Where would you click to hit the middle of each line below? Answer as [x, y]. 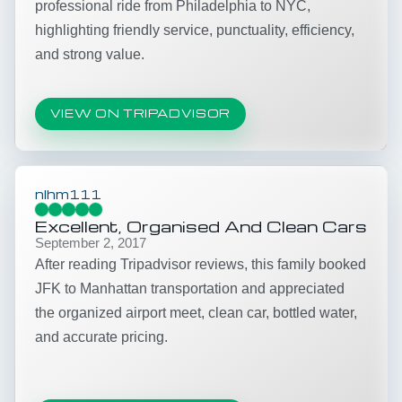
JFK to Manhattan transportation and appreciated [190, 288]
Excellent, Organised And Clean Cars [201, 225]
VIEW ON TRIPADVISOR [140, 114]
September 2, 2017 [91, 243]
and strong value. [90, 54]
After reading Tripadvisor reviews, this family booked [201, 264]
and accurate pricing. [101, 336]
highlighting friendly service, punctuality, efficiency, [195, 30]
